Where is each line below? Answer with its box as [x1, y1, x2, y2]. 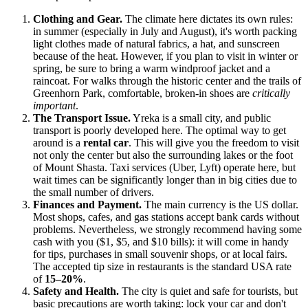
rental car [83, 137, 129, 149]
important [33, 100, 76, 112]
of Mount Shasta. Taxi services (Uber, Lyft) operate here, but [33, 162, 296, 174]
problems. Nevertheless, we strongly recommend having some [33, 223, 302, 236]
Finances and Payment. [33, 199, 142, 211]
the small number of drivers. [33, 186, 154, 199]
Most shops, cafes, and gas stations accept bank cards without [33, 211, 299, 223]
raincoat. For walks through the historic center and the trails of [33, 75, 301, 87]
